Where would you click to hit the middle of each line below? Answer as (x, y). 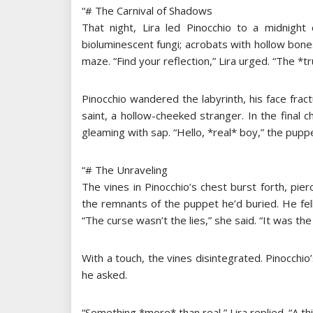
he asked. (104, 274)
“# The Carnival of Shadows (147, 10)
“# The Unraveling (125, 169)
